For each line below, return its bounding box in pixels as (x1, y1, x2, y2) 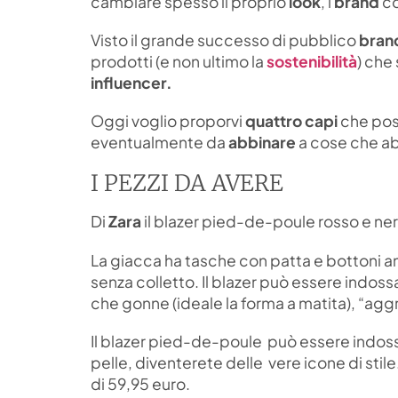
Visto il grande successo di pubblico (91, 29, 356, 50)
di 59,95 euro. (91, 373, 190, 394)
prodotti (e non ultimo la (91, 51, 267, 71)
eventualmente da (91, 132, 228, 153)
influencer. (91, 72, 172, 92)
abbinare (228, 132, 296, 153)
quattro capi (245, 111, 338, 131)
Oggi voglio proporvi (91, 111, 245, 131)
